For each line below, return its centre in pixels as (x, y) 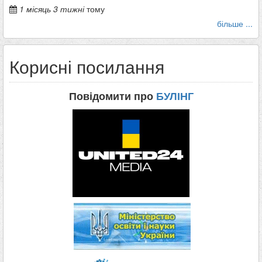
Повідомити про (112, 96)
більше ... (235, 23)
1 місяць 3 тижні (52, 8)
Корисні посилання (87, 66)
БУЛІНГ (175, 96)
